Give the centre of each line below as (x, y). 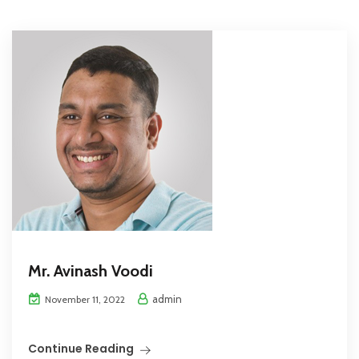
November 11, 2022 (84, 300)
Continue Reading (81, 349)
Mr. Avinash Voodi (91, 271)
